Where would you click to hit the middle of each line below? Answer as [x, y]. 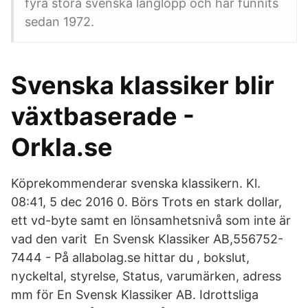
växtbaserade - [103, 116]
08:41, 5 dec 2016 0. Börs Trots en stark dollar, [146, 202]
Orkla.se [62, 147]
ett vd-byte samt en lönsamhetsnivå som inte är [151, 220]
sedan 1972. [59, 22]
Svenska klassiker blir [143, 85]
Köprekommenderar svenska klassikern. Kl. [136, 183]
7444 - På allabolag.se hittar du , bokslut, [130, 257]
